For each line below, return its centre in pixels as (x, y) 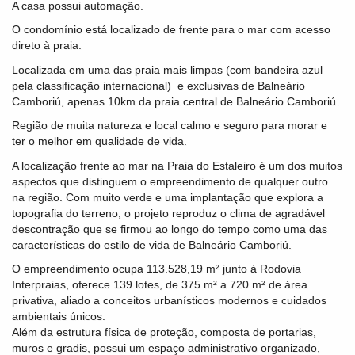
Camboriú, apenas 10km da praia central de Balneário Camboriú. (176, 101)
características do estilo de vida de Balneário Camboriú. (152, 244)
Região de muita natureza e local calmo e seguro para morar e (170, 126)
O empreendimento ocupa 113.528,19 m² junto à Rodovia (157, 269)
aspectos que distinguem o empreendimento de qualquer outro (170, 181)
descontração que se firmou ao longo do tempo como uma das (170, 229)
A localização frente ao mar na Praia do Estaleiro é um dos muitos (177, 165)
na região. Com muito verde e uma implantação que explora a (168, 197)
